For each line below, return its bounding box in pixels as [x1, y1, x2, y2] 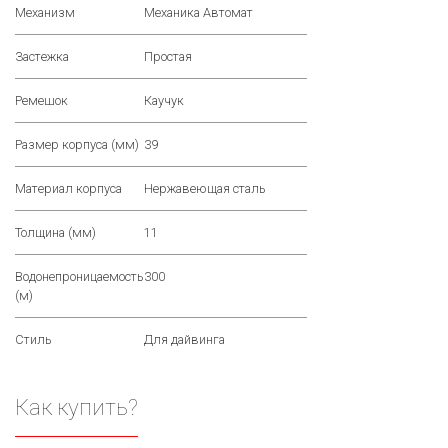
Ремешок [15, 93, 68, 109]
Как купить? [15, 394, 138, 421]
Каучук [144, 93, 184, 109]
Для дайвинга [144, 332, 225, 348]
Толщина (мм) [15, 225, 96, 241]
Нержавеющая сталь [144, 181, 266, 197]
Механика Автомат [144, 5, 253, 21]
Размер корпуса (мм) [15, 137, 139, 153]
